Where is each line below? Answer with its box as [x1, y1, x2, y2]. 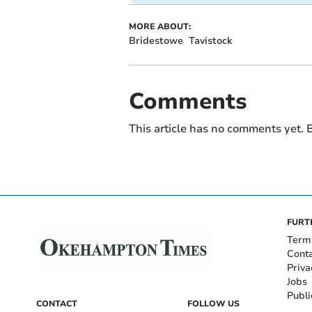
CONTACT [36, 298, 77, 310]
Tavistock [188, 34, 232, 48]
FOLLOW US [187, 298, 240, 310]
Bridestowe [128, 34, 183, 48]
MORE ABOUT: [128, 21, 191, 33]
